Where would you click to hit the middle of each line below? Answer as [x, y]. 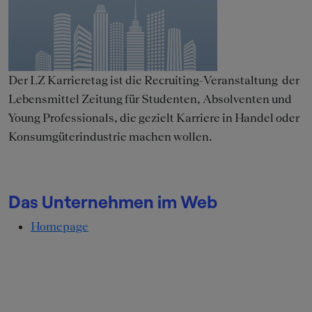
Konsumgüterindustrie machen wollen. [110, 137]
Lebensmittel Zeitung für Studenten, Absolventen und [150, 99]
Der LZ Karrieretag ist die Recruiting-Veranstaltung [144, 80]
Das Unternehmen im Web [113, 202]
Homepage [60, 227]
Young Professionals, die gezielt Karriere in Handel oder [154, 118]
